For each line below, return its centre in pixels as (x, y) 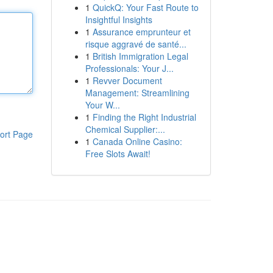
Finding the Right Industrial (144, 117)
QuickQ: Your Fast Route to (145, 7)
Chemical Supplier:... (125, 129)
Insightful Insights (119, 19)
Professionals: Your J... (129, 68)
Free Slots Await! (118, 154)
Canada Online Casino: (137, 141)
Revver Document (127, 80)
